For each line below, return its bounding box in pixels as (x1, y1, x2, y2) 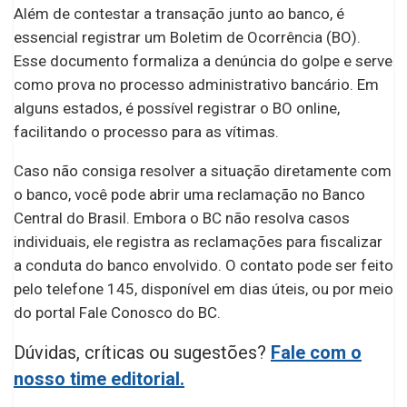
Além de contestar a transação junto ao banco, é (14, 4, 344, 23)
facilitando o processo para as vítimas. (14, 122, 279, 141)
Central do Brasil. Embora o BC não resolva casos (14, 208, 350, 227)
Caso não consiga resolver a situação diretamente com (14, 161, 392, 180)
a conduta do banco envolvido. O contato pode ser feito (14, 255, 393, 274)
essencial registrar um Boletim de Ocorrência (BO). (14, 27, 361, 46)
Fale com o (271, 341, 362, 363)
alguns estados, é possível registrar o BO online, (14, 98, 340, 117)
